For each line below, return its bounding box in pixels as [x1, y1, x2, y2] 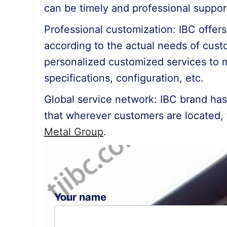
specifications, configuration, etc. [44, 72, 204, 85]
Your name [54, 191, 106, 204]
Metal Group [44, 126, 103, 138]
